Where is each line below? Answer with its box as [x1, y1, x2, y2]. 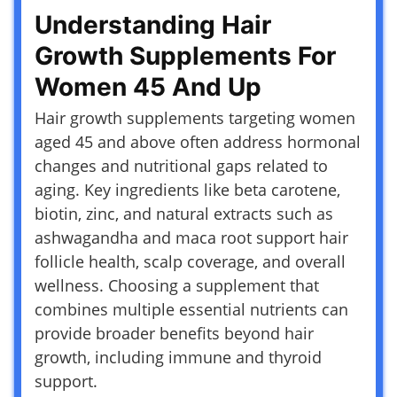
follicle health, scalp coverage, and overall [35, 250, 346, 272]
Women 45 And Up [35, 71, 261, 102]
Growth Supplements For [35, 40, 336, 71]
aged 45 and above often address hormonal [35, 130, 361, 152]
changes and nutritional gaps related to [35, 154, 328, 176]
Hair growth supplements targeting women [35, 106, 355, 128]
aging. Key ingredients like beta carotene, [35, 178, 340, 200]
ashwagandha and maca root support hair [35, 226, 348, 248]
